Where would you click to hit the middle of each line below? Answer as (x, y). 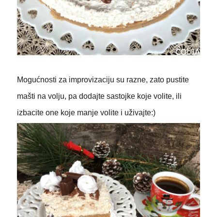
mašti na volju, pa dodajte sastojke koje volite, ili (99, 96)
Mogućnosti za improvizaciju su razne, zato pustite (103, 79)
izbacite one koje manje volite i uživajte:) (86, 112)
